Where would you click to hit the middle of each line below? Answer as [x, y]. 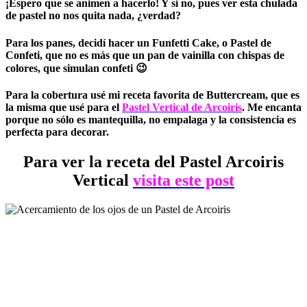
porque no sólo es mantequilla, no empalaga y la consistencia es [151, 119]
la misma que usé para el [64, 107]
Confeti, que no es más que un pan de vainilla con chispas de [145, 55]
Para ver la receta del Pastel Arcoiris [153, 162]
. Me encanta [272, 107]
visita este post [184, 181]
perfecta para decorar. [57, 132]
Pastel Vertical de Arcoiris [182, 107]
